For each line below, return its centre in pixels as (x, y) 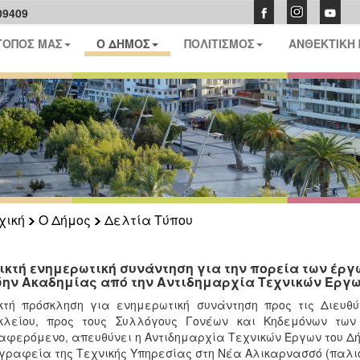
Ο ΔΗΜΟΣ (124, 43)
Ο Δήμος (64, 220)
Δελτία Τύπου (148, 220)
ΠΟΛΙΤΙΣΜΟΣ (220, 43)
